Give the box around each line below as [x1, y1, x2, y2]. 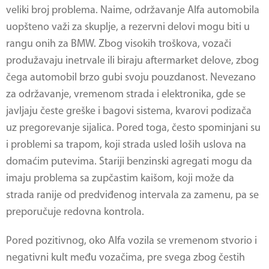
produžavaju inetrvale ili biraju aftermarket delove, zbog [6, 55, 259, 67]
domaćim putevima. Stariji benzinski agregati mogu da [6, 156, 252, 168]
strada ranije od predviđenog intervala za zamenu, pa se [6, 190, 259, 201]
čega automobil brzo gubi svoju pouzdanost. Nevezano [6, 72, 256, 83]
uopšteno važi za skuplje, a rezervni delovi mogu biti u [6, 22, 250, 33]
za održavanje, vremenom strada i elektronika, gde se [6, 89, 246, 100]
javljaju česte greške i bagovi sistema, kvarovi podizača [6, 106, 252, 117]
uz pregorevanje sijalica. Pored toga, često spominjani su [6, 122, 261, 134]
